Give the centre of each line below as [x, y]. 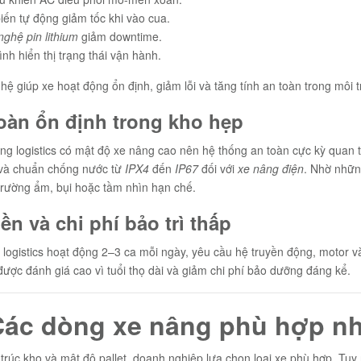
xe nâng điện [270, 168]
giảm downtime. [120, 36]
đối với [218, 168]
